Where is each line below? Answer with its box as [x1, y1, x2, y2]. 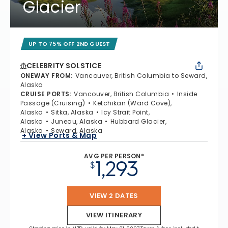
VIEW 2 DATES [90, 190, 138, 201]
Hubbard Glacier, [110, 117, 167, 126]
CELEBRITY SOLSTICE [26, 60, 102, 71]
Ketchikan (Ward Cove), [93, 98, 172, 107]
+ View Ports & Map [22, 130, 97, 141]
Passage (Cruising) [20, 98, 85, 107]
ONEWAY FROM [20, 71, 71, 80]
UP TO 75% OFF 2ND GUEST [28, 39, 110, 48]
